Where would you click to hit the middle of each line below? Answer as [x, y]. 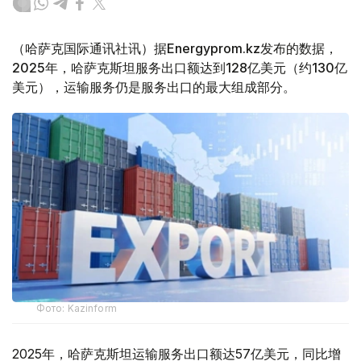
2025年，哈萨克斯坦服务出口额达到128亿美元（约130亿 [180, 68]
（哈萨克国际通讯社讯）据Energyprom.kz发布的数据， [175, 49]
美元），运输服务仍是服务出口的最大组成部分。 [154, 87]
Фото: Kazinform [77, 309]
